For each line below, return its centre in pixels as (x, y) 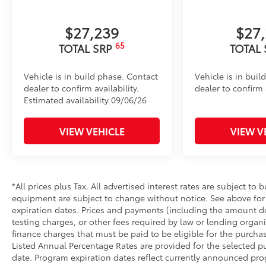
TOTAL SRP (87, 48)
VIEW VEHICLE (92, 131)
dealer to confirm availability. (81, 88)
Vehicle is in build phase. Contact (91, 76)
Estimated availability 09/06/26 (85, 99)
